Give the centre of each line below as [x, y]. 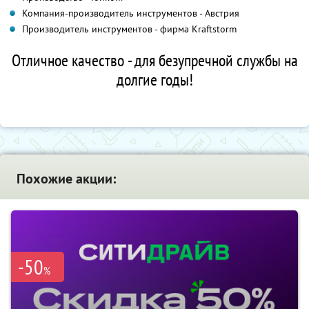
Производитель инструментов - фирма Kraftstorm [129, 29]
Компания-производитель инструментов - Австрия [131, 13]
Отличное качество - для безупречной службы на [154, 60]
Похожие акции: [66, 178]
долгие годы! [154, 79]
